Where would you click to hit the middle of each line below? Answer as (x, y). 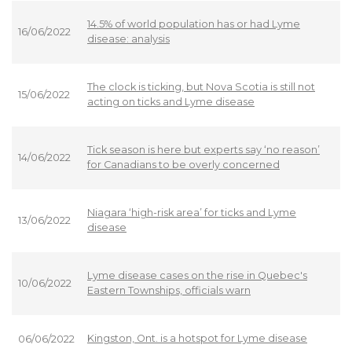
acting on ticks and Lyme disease (171, 102)
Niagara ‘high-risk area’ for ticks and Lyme (192, 213)
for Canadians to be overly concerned (183, 165)
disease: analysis (128, 39)
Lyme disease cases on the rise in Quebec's (197, 276)
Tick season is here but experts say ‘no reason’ (203, 150)
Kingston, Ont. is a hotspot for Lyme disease (197, 339)
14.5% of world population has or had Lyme (194, 24)
